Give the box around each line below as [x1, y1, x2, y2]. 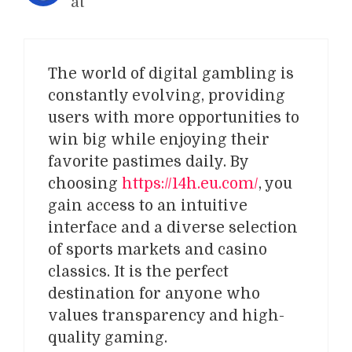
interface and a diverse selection [48, 218, 298, 236]
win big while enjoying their [48, 130, 269, 148]
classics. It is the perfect [48, 262, 229, 280]
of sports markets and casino [48, 240, 267, 258]
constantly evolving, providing [48, 86, 285, 104]
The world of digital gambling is [48, 64, 294, 82]
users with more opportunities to [48, 108, 299, 126]
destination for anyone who [48, 284, 260, 302]
